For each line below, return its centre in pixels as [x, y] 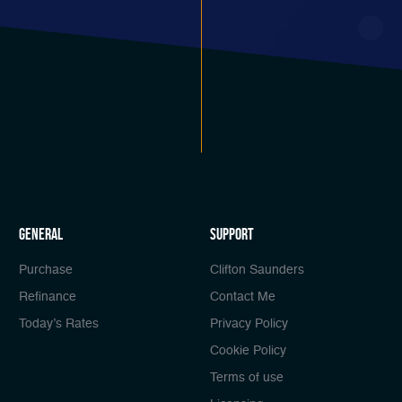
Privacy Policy [249, 323]
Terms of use [247, 377]
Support [232, 234]
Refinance [47, 297]
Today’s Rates [58, 323]
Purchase [45, 270]
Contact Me [243, 297]
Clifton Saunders [257, 270]
